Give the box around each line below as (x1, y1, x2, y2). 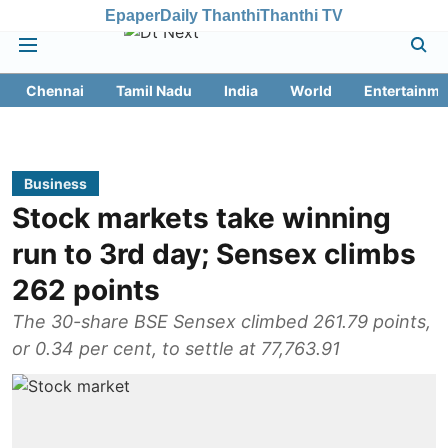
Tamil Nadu (116, 82, 192, 99)
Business (24, 175, 87, 192)
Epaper (105, 6, 160, 24)
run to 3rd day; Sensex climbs (12, 237, 416, 271)
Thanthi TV (260, 6, 343, 24)
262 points (12, 273, 160, 307)
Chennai (26, 82, 84, 99)
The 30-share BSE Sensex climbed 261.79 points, (12, 311, 431, 332)
